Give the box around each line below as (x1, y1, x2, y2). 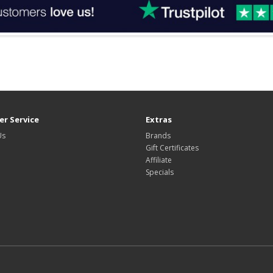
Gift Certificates (146, 143, 199, 154)
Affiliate (146, 155, 172, 166)
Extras (146, 114, 172, 126)
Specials (146, 167, 174, 178)
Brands (146, 130, 171, 141)
